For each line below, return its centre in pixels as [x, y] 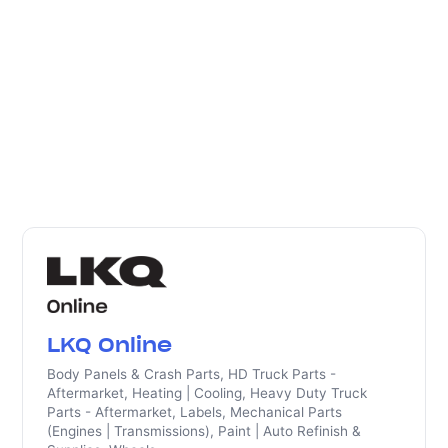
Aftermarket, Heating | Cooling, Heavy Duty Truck [207, 393]
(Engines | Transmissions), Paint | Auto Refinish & [204, 431]
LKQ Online [110, 344]
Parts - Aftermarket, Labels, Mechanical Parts [195, 412]
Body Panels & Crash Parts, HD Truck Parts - [192, 374]
